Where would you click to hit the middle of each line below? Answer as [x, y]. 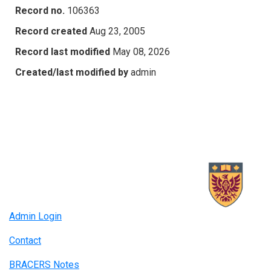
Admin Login [35, 217]
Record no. [40, 10]
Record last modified [63, 51]
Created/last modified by [72, 72]
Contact [25, 241]
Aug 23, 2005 [117, 31]
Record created [51, 31]
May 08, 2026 [141, 51]
